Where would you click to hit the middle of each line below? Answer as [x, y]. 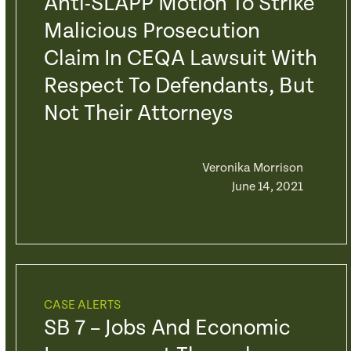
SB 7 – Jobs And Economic [167, 328]
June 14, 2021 [267, 187]
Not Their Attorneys [138, 114]
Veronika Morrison [252, 168]
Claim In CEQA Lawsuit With [180, 59]
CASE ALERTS [82, 305]
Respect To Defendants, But [179, 86]
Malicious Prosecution [152, 31]
